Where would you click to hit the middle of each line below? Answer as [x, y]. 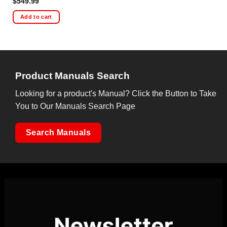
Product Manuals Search [73, 75]
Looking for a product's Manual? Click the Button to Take [116, 93]
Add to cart [36, 17]
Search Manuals [58, 133]
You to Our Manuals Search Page [75, 106]
